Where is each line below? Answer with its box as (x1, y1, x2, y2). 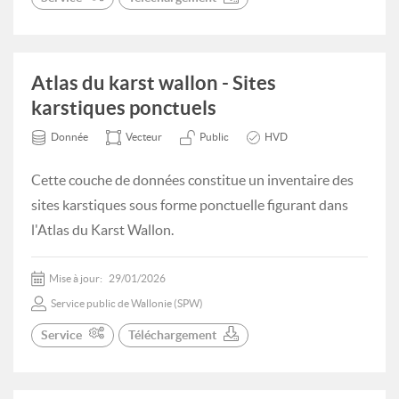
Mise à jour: (49, 273, 104, 284)
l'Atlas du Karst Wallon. (31, 222, 174, 238)
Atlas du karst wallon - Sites (31, 71, 276, 94)
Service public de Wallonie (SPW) (51, 297, 203, 309)
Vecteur (126, 131, 162, 142)
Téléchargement (128, 328, 216, 342)
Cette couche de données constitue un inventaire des (31, 172, 354, 188)
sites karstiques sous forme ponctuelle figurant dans (31, 197, 348, 213)
